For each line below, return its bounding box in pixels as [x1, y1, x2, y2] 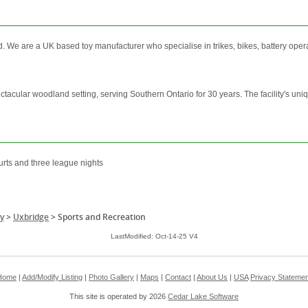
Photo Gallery [89, 273, 134, 282]
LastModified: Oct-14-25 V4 [110, 232, 198, 241]
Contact [165, 273, 191, 282]
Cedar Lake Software [168, 292, 239, 301]
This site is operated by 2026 [69, 292, 168, 301]
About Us [197, 273, 228, 282]
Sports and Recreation [58, 211, 146, 223]
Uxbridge [13, 211, 49, 223]
